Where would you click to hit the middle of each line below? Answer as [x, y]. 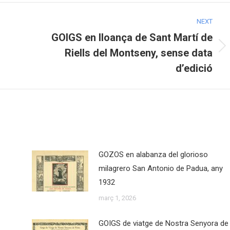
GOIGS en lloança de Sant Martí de [132, 38]
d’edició [194, 69]
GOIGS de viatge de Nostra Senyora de [163, 224]
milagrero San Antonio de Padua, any [160, 169]
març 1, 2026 [117, 198]
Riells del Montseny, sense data [139, 53]
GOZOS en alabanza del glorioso [153, 155]
